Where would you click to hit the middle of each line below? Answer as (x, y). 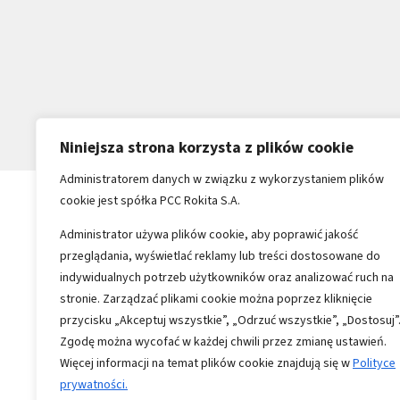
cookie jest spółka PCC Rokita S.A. (150, 200)
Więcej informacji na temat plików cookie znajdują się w (206, 363)
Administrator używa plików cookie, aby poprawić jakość (209, 234)
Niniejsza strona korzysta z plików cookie (207, 147)
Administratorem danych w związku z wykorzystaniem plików (222, 179)
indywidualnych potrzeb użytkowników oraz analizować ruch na (227, 277)
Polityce (374, 363)
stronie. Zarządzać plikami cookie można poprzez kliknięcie (216, 299)
